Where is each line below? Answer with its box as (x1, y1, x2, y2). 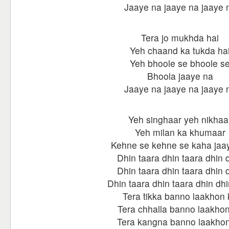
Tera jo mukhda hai (141, 31, 219, 44)
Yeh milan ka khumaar (134, 126, 225, 139)
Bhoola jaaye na (147, 70, 213, 82)
